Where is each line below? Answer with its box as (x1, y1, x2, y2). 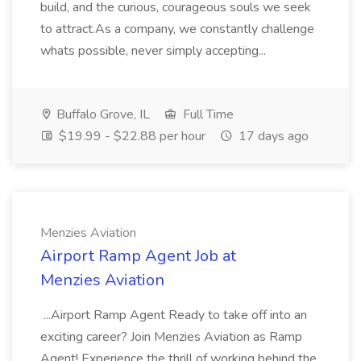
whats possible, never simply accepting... (40, 42, 269, 60)
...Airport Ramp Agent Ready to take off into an (40, 306, 307, 324)
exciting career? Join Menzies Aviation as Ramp (40, 328, 302, 346)
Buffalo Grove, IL (53, 106, 150, 123)
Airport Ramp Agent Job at (40, 245, 236, 267)
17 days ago (235, 127, 309, 145)
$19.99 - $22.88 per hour (56, 127, 205, 145)
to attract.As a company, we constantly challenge (40, 20, 314, 38)
